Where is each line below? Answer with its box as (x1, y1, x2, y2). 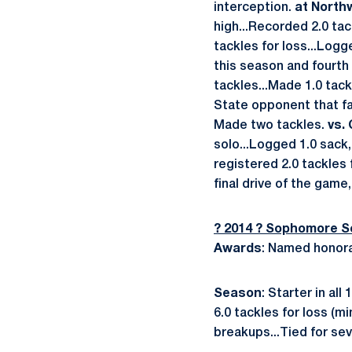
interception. (214, 2, 295, 13)
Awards (214, 244, 262, 255)
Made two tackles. (214, 120, 328, 131)
